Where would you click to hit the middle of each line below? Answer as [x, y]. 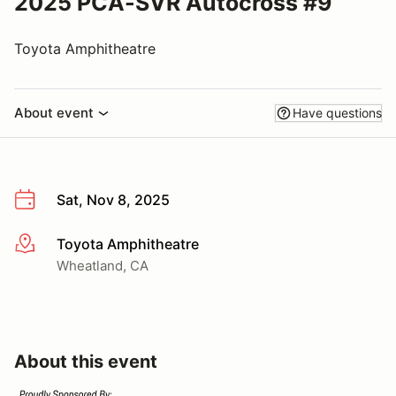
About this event [86, 361]
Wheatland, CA [103, 265]
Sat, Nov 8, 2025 [113, 200]
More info [46, 244]
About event [54, 113]
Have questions [337, 113]
